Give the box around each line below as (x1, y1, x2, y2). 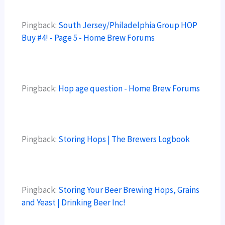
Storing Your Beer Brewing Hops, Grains (58, 184, 200, 196)
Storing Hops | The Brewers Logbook (58, 134, 190, 145)
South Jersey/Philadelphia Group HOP (58, 19, 198, 31)
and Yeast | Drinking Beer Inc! (22, 197, 126, 208)
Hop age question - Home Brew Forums (58, 82, 200, 94)
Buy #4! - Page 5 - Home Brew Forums (22, 32, 155, 43)
